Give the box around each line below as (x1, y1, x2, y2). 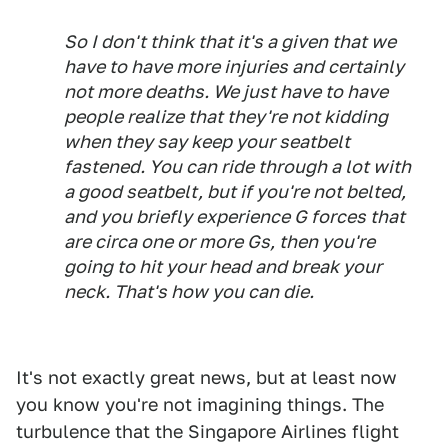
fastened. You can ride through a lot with (64, 156, 411, 178)
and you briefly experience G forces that (64, 206, 405, 228)
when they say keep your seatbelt (64, 131, 350, 153)
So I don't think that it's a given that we (64, 31, 396, 53)
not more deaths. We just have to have (64, 81, 388, 103)
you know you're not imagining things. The (16, 394, 384, 416)
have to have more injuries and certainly (64, 56, 404, 78)
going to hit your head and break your (64, 256, 382, 278)
